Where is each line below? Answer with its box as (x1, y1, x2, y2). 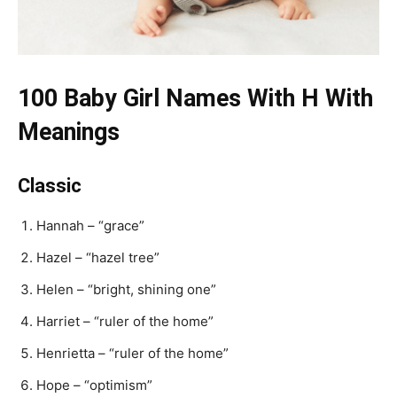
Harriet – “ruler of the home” (36, 313, 214, 330)
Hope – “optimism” (36, 377, 152, 393)
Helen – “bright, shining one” (36, 281, 216, 298)
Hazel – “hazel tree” (36, 249, 160, 266)
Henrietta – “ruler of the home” (36, 345, 229, 362)
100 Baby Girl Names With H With (18, 84, 373, 113)
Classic (18, 175, 82, 197)
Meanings (18, 118, 120, 146)
